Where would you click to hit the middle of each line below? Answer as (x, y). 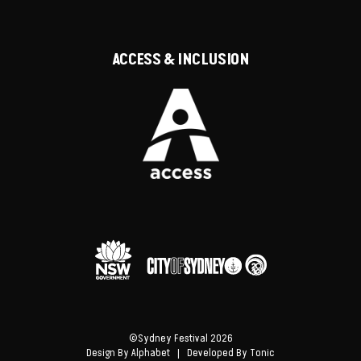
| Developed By (210, 354)
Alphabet (151, 354)
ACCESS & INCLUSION (180, 60)
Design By (109, 354)
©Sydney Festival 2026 (180, 339)
